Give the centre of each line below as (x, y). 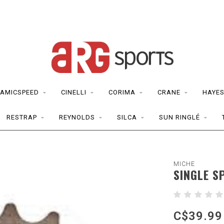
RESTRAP (22, 117)
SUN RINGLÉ (179, 117)
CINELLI (74, 92)
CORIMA (122, 92)
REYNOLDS (77, 117)
